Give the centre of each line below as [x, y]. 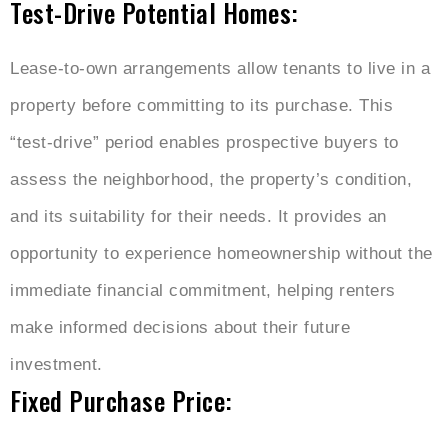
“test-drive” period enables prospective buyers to [204, 143]
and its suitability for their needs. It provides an [198, 217]
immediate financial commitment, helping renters [203, 291]
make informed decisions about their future [180, 328]
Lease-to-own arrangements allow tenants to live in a [220, 69]
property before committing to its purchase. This [201, 106]
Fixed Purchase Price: [121, 401]
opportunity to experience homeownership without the [221, 254]
